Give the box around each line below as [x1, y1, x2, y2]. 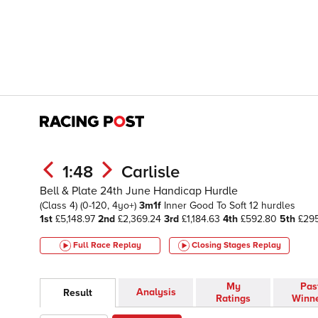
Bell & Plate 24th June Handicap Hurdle [40, 184, 238, 198]
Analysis [136, 286, 176, 299]
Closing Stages [191, 240, 253, 251]
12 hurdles [249, 199, 295, 212]
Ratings [216, 292, 251, 305]
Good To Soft [190, 199, 249, 212]
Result [63, 287, 92, 300]
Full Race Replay [72, 240, 141, 251]
